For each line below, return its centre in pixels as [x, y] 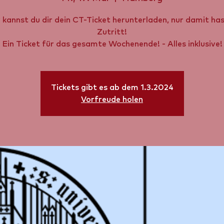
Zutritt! [112, 32]
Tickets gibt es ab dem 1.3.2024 [112, 87]
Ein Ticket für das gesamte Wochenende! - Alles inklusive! [112, 44]
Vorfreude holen [112, 99]
